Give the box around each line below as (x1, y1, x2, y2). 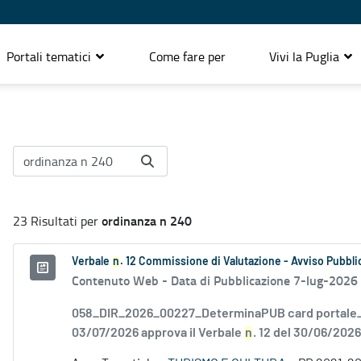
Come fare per (149, 47, 226, 65)
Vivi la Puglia (269, 47, 342, 65)
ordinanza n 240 (102, 211, 192, 230)
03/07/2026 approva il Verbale (72, 326, 244, 340)
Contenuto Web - (72, 271, 171, 290)
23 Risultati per (13, 212, 102, 230)
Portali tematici (6, 47, 94, 65)
